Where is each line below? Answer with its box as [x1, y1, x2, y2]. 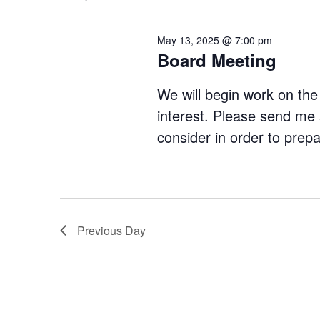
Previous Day [77, 222, 146, 239]
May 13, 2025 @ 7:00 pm [156, 33, 272, 47]
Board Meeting [156, 48, 276, 72]
